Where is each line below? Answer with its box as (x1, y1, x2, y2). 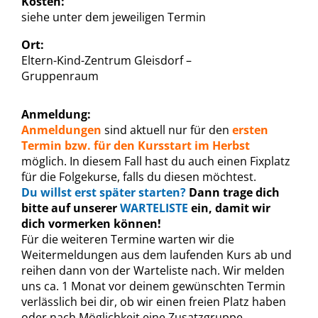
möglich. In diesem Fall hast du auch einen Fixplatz (21, 153, 290, 169)
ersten (232, 122, 268, 138)
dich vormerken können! (21, 216, 161, 231)
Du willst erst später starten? (21, 185, 186, 200)
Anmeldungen (21, 122, 102, 138)
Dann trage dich (189, 185, 280, 200)
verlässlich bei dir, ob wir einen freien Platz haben (21, 294, 286, 309)
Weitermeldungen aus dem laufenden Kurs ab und (21, 247, 292, 263)
